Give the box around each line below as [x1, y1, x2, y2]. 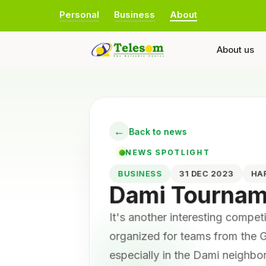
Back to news [137, 128, 193, 138]
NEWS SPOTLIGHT [133, 149, 216, 159]
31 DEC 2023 [185, 169, 239, 179]
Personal [59, 9, 99, 20]
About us [217, 44, 254, 55]
